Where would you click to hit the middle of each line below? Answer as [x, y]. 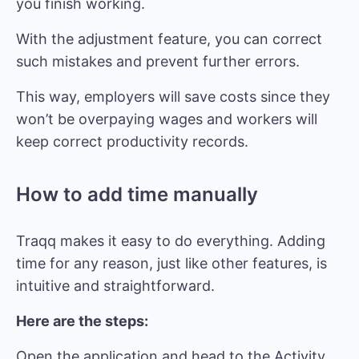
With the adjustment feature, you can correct [169, 39]
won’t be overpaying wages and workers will [167, 119]
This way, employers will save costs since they [173, 97]
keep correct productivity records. [132, 141]
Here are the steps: [82, 321]
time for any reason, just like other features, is [171, 263]
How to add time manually [137, 194]
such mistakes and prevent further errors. [158, 61]
